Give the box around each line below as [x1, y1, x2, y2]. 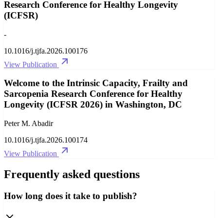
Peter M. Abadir [4, 119, 53, 128]
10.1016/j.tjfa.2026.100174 [4, 136, 88, 145]
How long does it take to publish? [4, 190, 137, 201]
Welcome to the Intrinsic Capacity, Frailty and [4, 78, 188, 89]
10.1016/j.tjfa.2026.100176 [4, 46, 88, 55]
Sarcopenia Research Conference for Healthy [4, 89, 182, 99]
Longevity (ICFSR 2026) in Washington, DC [4, 99, 182, 110]
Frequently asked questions [4, 168, 140, 181]
